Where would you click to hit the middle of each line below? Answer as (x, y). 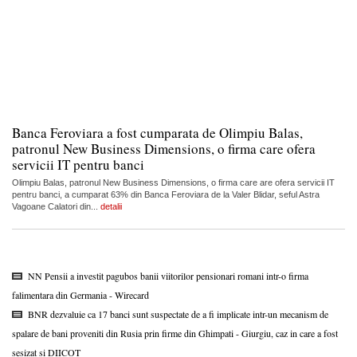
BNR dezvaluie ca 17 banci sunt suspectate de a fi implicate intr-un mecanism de (178, 314)
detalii (111, 206)
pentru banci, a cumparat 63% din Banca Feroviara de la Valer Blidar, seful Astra (166, 194)
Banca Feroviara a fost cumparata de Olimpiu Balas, (157, 132)
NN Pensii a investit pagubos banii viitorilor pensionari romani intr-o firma (168, 275)
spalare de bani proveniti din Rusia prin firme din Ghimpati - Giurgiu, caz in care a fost (175, 333)
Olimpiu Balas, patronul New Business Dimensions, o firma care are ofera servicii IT (173, 182)
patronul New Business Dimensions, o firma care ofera (164, 148)
